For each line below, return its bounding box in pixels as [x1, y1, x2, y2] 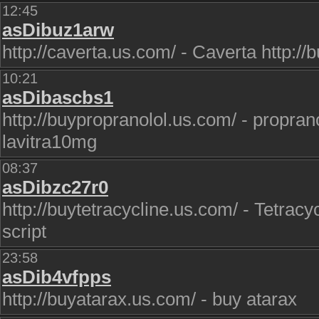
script [2, 221, 46, 242]
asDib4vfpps [2, 266, 111, 288]
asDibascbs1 [2, 87, 113, 108]
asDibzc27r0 [2, 177, 108, 198]
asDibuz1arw [2, 19, 114, 41]
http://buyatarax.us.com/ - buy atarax [2, 288, 297, 310]
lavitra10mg [2, 131, 97, 152]
